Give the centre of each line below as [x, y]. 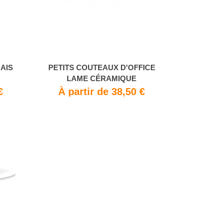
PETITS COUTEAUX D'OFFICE [102, 68]
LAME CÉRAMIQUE [102, 79]
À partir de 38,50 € [102, 92]
